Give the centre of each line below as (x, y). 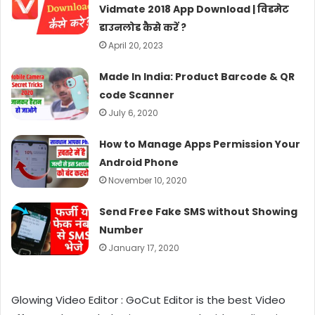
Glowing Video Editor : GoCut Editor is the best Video (148, 300)
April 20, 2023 (136, 45)
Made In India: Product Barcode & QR (197, 76)
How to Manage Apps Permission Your (200, 144)
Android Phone (139, 162)
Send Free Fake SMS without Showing (199, 211)
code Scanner (137, 95)
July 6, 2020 (134, 112)
